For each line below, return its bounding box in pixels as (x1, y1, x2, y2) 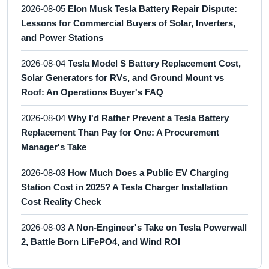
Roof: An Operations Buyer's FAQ (21, 87, 163, 97)
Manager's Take (21, 142, 86, 152)
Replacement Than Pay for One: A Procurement (21, 127, 219, 138)
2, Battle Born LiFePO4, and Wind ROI (21, 237, 180, 247)
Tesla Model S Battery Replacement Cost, (68, 58, 241, 68)
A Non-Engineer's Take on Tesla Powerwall (68, 222, 247, 232)
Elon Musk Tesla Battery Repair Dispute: (68, 4, 237, 14)
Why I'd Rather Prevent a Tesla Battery (68, 113, 229, 123)
